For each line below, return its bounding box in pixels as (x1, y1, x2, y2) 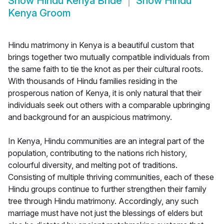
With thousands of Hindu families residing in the (8, 76, 177, 86)
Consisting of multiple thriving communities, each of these (8, 172, 214, 182)
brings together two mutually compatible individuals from (8, 52, 209, 62)
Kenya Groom (8, 7, 71, 19)
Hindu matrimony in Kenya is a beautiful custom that (8, 40, 194, 50)
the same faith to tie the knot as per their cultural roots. (8, 64, 203, 74)
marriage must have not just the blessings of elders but (8, 208, 202, 218)
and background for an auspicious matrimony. (8, 112, 172, 122)
